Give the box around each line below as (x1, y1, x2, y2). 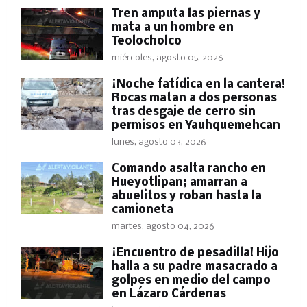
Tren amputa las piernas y (112, 8, 260, 21)
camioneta (112, 204, 173, 217)
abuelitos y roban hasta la (112, 190, 262, 203)
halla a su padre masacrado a (112, 260, 278, 273)
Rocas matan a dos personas (112, 92, 277, 105)
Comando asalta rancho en (112, 162, 266, 175)
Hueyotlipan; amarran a (112, 176, 247, 189)
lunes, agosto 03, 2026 (112, 138, 206, 147)
